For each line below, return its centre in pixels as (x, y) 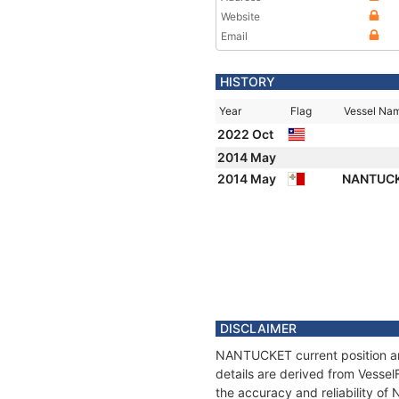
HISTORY (248, 81)
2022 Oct (247, 134)
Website (240, 16)
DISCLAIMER (258, 328)
